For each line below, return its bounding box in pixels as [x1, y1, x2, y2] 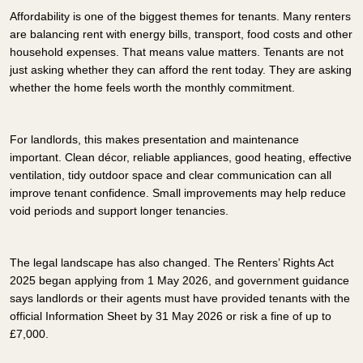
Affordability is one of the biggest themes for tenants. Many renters [10, 9, 351, 23]
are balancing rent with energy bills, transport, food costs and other [10, 27, 352, 41]
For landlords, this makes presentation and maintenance [10, 132, 299, 146]
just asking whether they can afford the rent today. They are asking [10, 62, 352, 76]
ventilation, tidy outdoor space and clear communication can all [10, 168, 331, 181]
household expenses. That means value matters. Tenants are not [10, 45, 344, 58]
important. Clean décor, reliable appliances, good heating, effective [10, 150, 352, 164]
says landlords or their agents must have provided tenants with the [10, 291, 350, 305]
